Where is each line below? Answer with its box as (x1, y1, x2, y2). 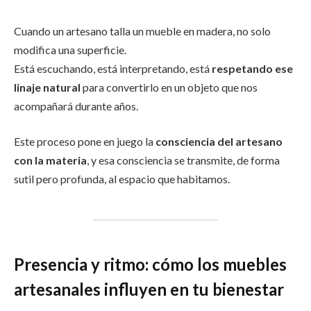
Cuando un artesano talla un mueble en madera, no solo (14, 24, 271, 37)
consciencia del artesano (155, 135, 283, 149)
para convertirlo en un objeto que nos (81, 80, 258, 94)
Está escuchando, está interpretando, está (14, 61, 212, 75)
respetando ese (212, 61, 293, 75)
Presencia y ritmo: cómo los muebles (14, 253, 287, 274)
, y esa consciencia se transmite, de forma (87, 153, 280, 167)
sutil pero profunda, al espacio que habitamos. (14, 172, 230, 186)
